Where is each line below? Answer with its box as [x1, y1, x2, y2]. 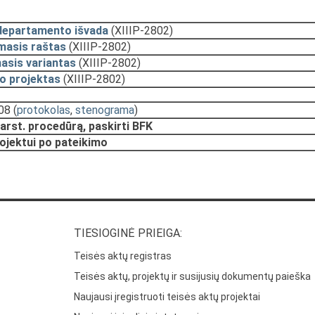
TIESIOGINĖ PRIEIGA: [74, 226, 183, 240]
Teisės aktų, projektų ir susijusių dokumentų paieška [74, 271, 311, 283]
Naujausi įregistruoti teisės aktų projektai [74, 291, 261, 303]
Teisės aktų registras [74, 250, 172, 262]
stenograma [75, 103, 134, 117]
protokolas [17, 103, 70, 117]
